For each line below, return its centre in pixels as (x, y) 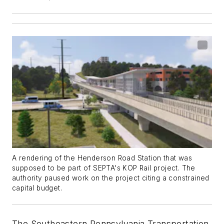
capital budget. (37, 188)
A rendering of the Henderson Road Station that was (102, 158)
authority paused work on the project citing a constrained (111, 178)
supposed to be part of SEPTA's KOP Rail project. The (104, 168)
